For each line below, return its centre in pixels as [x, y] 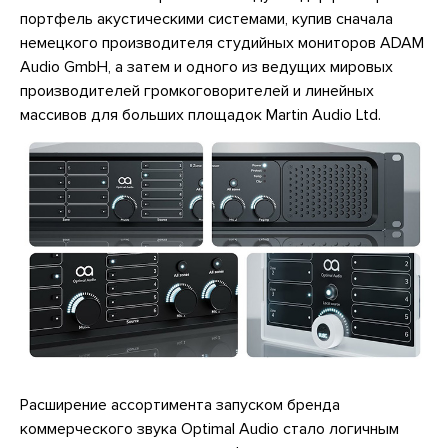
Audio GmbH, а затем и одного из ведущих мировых [206, 67]
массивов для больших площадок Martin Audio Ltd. [200, 115]
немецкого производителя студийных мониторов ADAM [222, 43]
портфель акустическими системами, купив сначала [206, 19]
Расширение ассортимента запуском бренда [180, 405]
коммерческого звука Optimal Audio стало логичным [209, 429]
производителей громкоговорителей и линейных [197, 91]
